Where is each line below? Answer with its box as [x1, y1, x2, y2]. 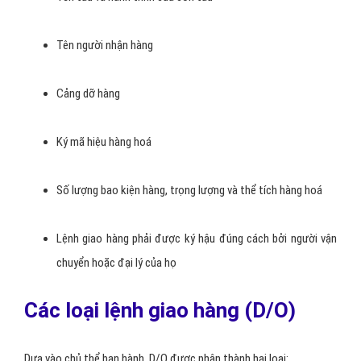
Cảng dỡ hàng [56, 86, 120, 101]
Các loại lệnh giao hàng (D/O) [24, 298, 296, 322]
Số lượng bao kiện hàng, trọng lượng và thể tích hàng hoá [56, 183, 322, 197]
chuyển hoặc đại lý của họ [56, 255, 176, 270]
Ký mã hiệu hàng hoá [56, 135, 151, 149]
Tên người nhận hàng [56, 38, 153, 52]
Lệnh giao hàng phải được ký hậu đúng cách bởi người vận [56, 231, 337, 246]
